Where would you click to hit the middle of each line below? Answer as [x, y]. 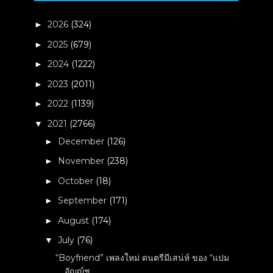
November [83, 161]
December [83, 141]
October [77, 181]
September [84, 200]
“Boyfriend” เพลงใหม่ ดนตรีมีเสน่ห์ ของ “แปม [143, 258]
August [75, 220]
